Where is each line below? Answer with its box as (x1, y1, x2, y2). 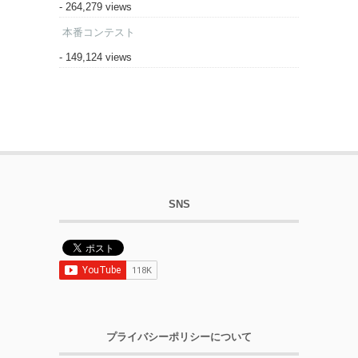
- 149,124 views (59, 50, 132, 63)
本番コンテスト (62, 26, 135, 38)
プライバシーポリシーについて (106, 330, 252, 343)
